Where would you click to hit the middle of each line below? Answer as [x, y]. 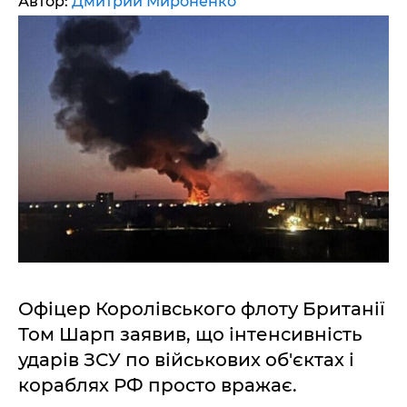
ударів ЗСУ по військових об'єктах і [186, 360]
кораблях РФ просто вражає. [158, 385]
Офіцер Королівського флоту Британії [202, 309]
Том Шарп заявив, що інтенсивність [190, 334]
